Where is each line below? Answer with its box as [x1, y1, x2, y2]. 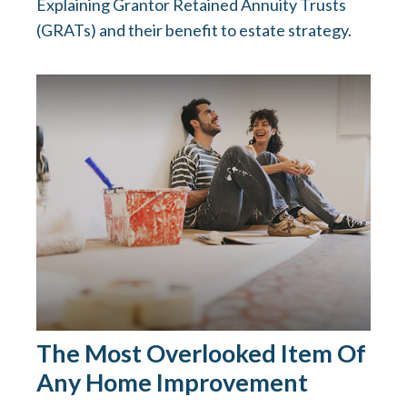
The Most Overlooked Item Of [36, 338, 366, 369]
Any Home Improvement [36, 367, 308, 398]
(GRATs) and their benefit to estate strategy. [36, 20, 352, 41]
